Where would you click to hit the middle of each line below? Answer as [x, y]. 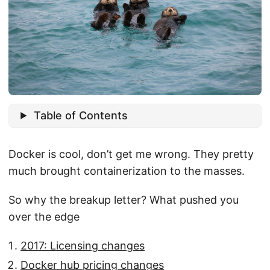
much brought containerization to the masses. [127, 171]
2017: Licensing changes [83, 245]
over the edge [44, 216]
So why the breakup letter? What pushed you [124, 199]
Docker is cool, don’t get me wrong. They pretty [131, 154]
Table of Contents [81, 115]
